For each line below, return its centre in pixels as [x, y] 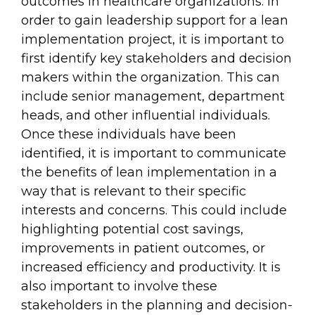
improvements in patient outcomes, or [143, 249]
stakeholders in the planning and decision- [157, 306]
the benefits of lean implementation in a [149, 173]
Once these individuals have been [129, 135]
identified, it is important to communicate [154, 154]
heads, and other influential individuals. [146, 116]
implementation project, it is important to [153, 40]
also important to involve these [119, 287]
